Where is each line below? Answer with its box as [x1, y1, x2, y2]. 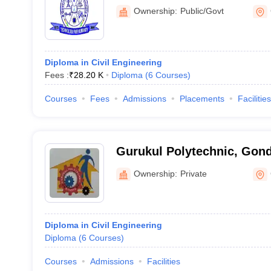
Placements [179, 94, 224, 103]
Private [180, 168, 207, 178]
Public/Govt [180, 5, 224, 16]
